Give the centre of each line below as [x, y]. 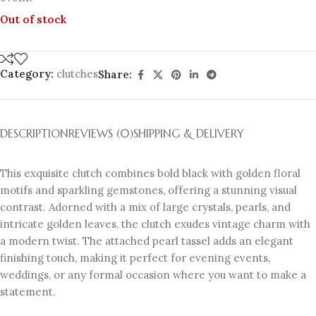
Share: [115, 75]
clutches [77, 73]
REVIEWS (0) [101, 133]
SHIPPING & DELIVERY [189, 133]
